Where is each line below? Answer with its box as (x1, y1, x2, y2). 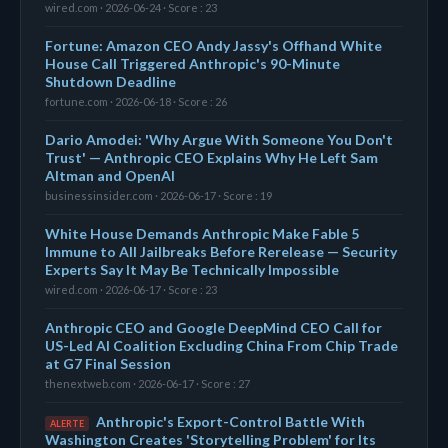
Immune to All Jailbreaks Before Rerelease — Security (45, 242, 397, 260)
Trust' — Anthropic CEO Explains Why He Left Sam (45, 148, 378, 166)
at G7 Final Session (45, 354, 171, 372)
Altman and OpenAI (45, 166, 175, 184)
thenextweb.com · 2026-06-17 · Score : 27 (45, 376, 250, 390)
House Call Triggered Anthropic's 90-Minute (45, 54, 340, 72)
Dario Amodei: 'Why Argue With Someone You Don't (45, 130, 393, 148)
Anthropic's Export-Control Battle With (96, 412, 365, 430)
